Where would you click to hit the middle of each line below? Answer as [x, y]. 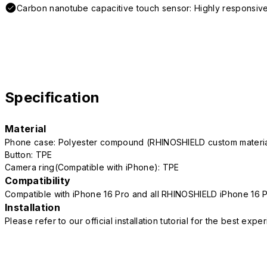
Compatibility [38, 181]
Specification [52, 98]
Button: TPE [29, 155]
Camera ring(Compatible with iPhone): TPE [92, 167]
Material [26, 129]
